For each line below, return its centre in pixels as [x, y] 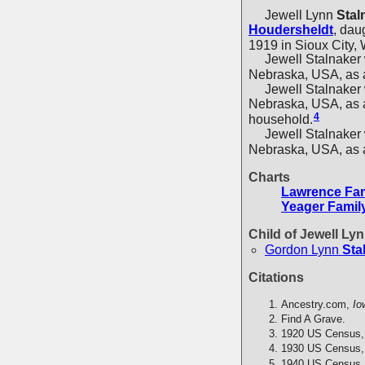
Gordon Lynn [302, 249]
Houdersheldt [291, 29]
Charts [269, 177]
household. [281, 119]
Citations [276, 277]
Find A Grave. [313, 319]
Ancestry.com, [317, 304]
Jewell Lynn [299, 15]
